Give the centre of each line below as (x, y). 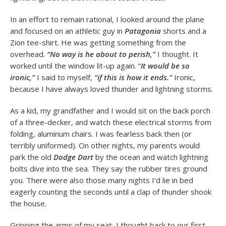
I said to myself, (64, 77)
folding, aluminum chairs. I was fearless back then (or (101, 134)
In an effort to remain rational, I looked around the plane (107, 19)
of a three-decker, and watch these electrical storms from (111, 122)
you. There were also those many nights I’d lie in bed (102, 180)
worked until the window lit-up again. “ (75, 66)
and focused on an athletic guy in (67, 31)
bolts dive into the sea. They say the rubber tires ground (109, 168)
